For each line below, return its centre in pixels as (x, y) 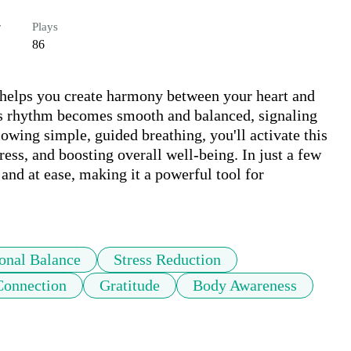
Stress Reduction (167, 260)
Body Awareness (245, 286)
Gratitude (130, 286)
